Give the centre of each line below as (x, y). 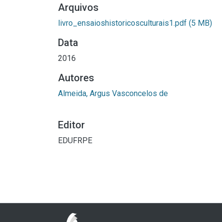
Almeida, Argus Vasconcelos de (113, 93)
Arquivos (78, 7)
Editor (71, 125)
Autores (76, 78)
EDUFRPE (75, 140)
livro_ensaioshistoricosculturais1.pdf (123, 23)
